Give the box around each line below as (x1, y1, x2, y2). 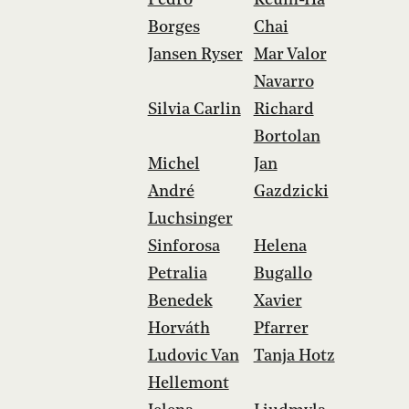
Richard (253, 100, 314, 118)
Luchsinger (147, 210, 233, 227)
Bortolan (253, 128, 320, 145)
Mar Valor (253, 46, 327, 63)
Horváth (147, 320, 210, 337)
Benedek (147, 292, 213, 309)
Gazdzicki (253, 183, 329, 200)
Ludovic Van (147, 347, 239, 364)
